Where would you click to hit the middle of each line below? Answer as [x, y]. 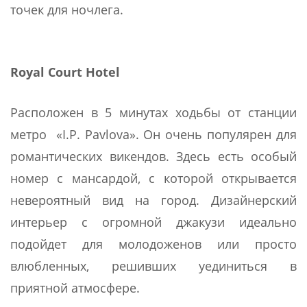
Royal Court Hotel [65, 72]
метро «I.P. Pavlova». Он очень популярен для [153, 135]
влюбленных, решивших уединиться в [153, 266]
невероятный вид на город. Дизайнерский [153, 200]
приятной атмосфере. [75, 288]
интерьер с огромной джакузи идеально [153, 222]
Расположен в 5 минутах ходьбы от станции [153, 113]
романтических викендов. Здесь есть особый [153, 157]
